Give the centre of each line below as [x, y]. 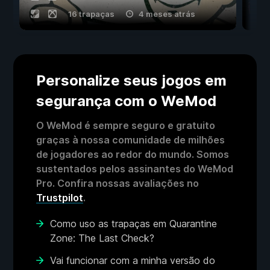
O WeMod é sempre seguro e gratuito [126, 126]
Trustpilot [60, 198]
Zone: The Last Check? [102, 238]
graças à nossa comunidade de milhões [130, 140]
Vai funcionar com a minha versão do [133, 261]
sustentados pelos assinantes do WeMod [135, 169]
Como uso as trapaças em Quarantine [133, 224]
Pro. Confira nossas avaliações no [118, 184]
